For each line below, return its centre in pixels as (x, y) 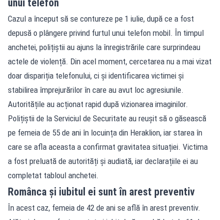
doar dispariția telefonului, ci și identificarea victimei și (96, 75)
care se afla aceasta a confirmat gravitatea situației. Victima (108, 147)
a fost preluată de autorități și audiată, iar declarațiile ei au (103, 161)
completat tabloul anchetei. (53, 175)
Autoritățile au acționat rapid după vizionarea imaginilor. (98, 104)
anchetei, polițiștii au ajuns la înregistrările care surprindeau (104, 47)
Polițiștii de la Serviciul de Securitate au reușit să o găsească (107, 118)
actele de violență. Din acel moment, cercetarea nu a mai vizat (110, 61)
